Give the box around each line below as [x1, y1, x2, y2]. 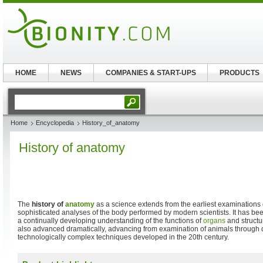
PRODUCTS [219, 69, 259, 77]
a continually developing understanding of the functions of [18, 217, 203, 225]
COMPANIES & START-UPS [105, 69, 196, 77]
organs [203, 217, 225, 225]
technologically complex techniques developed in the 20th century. [18, 233, 229, 241]
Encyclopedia [36, 119, 74, 126]
